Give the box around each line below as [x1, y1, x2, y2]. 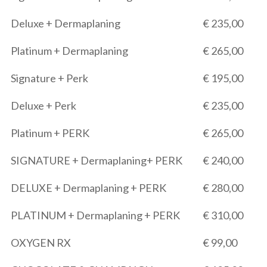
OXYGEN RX [11, 236, 71, 249]
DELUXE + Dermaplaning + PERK [11, 181, 166, 194]
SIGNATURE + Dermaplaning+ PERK [11, 154, 182, 167]
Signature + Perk [11, 72, 88, 85]
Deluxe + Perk [11, 99, 76, 112]
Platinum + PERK [11, 126, 89, 139]
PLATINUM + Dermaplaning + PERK [11, 209, 180, 222]
